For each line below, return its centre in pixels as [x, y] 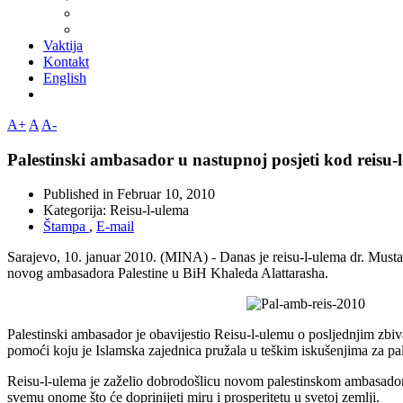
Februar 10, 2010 [166, 194]
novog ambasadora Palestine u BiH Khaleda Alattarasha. [168, 273]
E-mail [115, 227]
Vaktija [63, 45]
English [65, 77]
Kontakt [66, 61]
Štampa [66, 227]
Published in [80, 194]
